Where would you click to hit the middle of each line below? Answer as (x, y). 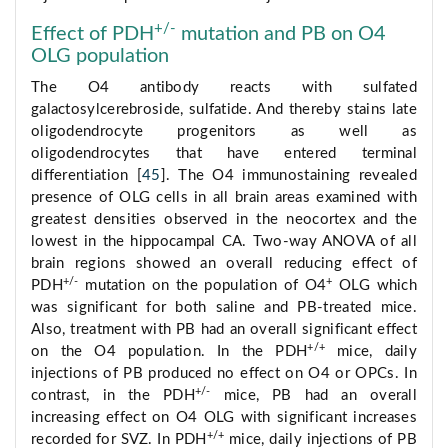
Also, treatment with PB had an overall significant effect (224, 330)
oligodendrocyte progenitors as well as (224, 132)
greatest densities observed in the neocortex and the (224, 220)
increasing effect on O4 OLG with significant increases (224, 418)
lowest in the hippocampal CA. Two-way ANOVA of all (224, 242)
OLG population (100, 56)
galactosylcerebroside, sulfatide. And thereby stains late (224, 110)
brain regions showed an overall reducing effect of (224, 264)
